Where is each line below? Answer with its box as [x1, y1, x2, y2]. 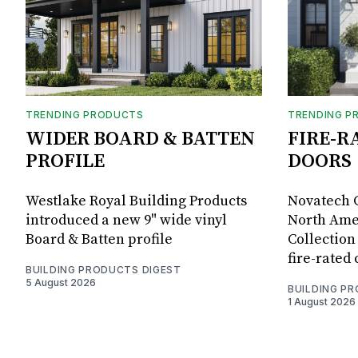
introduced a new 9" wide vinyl [26, 211, 227, 230]
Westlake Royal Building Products [26, 192, 247, 211]
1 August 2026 [288, 296, 356, 308]
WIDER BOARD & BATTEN [26, 127, 255, 152]
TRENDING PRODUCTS [26, 109, 144, 121]
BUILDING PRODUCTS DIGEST [26, 264, 181, 276]
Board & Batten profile [26, 230, 173, 249]
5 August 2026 [26, 276, 96, 289]
